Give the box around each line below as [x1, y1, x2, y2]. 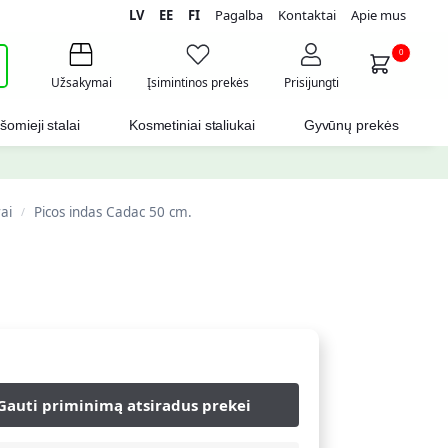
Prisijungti [283, 74, 339, 91]
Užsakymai [50, 74, 112, 91]
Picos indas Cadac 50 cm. [33, 203, 192, 221]
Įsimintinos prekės [146, 74, 249, 91]
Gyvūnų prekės [303, 117, 399, 133]
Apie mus [351, 6, 407, 24]
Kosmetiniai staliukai [128, 117, 255, 133]
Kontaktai [278, 6, 337, 24]
